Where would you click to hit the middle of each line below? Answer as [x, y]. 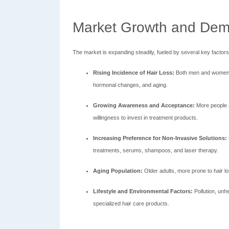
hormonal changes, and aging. [130, 85]
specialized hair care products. [131, 203]
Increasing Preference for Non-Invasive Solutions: [160, 138]
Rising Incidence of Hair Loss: [134, 73]
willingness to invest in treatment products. [145, 118]
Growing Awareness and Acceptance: [144, 105]
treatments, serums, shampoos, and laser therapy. [156, 150]
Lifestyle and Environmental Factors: [143, 191]
